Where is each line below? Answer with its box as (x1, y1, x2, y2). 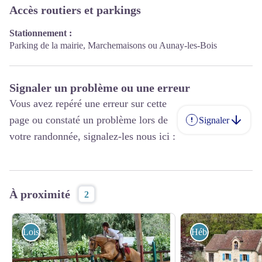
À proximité (9, 188, 70, 201)
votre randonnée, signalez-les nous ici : (9, 130, 175, 143)
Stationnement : (9, 28, 72, 39)
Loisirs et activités (23, 227, 89, 237)
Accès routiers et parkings (9, 4, 141, 17)
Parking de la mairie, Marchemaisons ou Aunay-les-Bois (9, 40, 217, 51)
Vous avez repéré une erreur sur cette (9, 98, 167, 110)
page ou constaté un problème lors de (9, 114, 168, 126)
